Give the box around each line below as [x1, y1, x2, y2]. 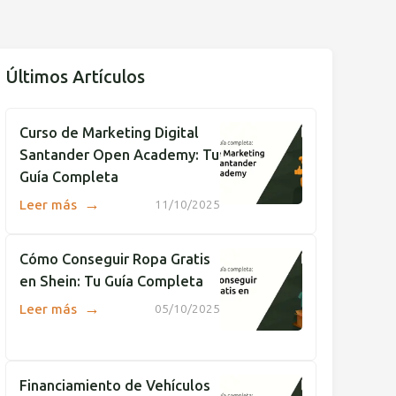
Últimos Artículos [5, 66, 145, 88]
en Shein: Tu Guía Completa [19, 272, 203, 290]
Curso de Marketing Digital [19, 124, 199, 141]
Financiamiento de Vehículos [19, 377, 210, 394]
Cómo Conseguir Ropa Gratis [19, 250, 210, 268]
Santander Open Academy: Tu [19, 146, 219, 164]
